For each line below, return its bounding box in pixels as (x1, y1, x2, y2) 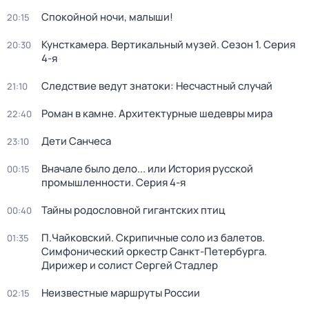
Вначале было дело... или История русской (41, 161, 253, 176)
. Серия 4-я (131, 175, 186, 190)
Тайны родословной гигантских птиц (41, 203, 225, 217)
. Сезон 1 (217, 37, 259, 52)
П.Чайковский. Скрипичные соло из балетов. (41, 230, 265, 245)
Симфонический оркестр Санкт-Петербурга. (41, 244, 267, 259)
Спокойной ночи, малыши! (41, 10, 173, 24)
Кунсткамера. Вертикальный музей (41, 37, 217, 52)
